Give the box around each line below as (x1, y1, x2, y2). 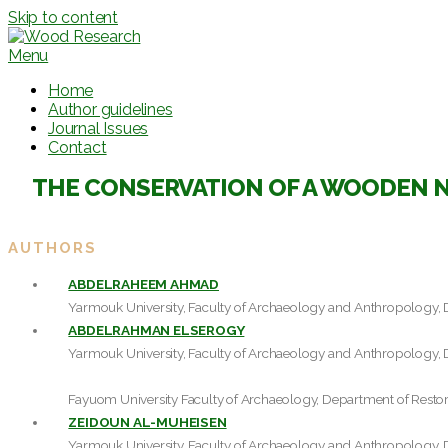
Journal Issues (48, 119, 149, 138)
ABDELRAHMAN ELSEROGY (68, 321, 245, 338)
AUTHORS (8, 238, 97, 257)
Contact (48, 138, 107, 157)
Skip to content (8, 8, 118, 27)
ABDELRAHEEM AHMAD (68, 275, 219, 292)
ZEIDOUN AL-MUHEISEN (68, 413, 227, 430)
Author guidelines (48, 100, 173, 119)
